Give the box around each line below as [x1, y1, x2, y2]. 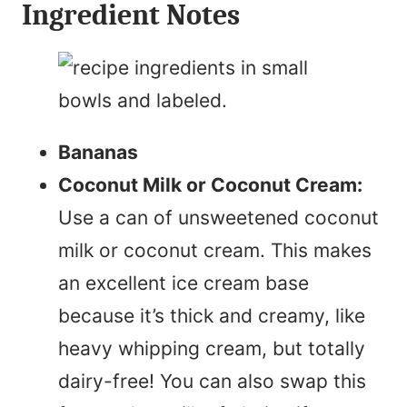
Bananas [58, 140, 138, 164]
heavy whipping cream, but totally [58, 336, 365, 360]
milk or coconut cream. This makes [58, 238, 372, 262]
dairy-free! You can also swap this [58, 369, 366, 392]
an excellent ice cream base [58, 271, 309, 294]
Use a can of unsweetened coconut [58, 205, 379, 229]
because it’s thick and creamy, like [58, 303, 365, 327]
